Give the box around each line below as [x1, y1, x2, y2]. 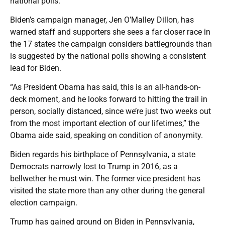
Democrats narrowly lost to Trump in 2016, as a [10, 161, 178, 171]
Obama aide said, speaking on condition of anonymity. [10, 130, 203, 140]
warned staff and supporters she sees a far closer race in [10, 27, 210, 37]
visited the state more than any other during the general [10, 185, 205, 195]
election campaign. [10, 197, 77, 207]
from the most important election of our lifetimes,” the [10, 118, 199, 128]
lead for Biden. [10, 63, 61, 73]
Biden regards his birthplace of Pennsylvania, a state [10, 149, 195, 159]
